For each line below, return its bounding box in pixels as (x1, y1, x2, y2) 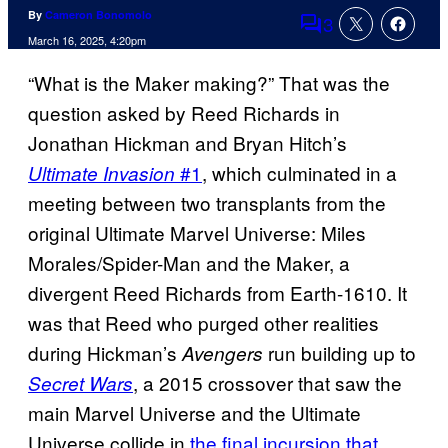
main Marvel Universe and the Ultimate (28, 399, 361, 427)
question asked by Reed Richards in (28, 99, 340, 127)
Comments (298, 23, 392, 51)
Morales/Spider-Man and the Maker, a (28, 249, 350, 277)
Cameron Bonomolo (45, 7, 152, 23)
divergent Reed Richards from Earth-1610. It (28, 279, 407, 307)
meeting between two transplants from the (28, 189, 386, 217)
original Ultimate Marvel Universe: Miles (28, 219, 366, 247)
